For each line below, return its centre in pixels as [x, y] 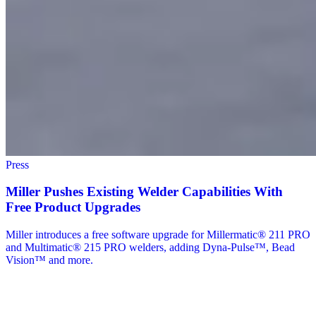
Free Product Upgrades [73, 207]
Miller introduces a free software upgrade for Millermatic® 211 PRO [158, 234]
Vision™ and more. [49, 260]
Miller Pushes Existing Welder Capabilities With [144, 192]
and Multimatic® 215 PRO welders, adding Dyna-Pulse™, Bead [150, 247]
